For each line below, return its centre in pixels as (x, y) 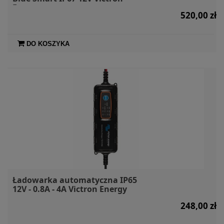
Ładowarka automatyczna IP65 (75, 180)
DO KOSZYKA (48, 43)
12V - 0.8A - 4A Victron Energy (70, 189)
